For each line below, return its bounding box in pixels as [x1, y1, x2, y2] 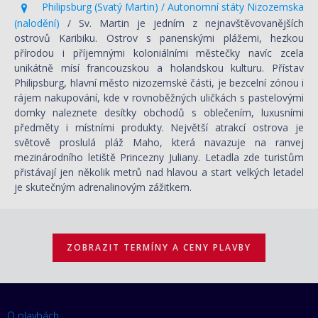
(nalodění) [14, 16, 67, 30]
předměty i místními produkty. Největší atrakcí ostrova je [14, 120, 304, 134]
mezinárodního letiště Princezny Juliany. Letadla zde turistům [14, 150, 304, 164]
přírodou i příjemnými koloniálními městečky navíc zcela [14, 45, 304, 60]
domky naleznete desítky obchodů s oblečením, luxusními [14, 105, 304, 119]
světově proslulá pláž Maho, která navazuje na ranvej [14, 135, 304, 149]
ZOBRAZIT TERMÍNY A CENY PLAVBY [67, 241, 251, 253]
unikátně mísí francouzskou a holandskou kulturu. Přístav [14, 60, 304, 75]
